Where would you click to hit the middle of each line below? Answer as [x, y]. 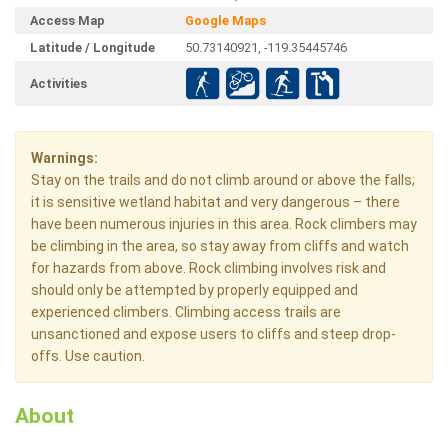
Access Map [67, 21]
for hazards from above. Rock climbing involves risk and [208, 268]
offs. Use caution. [88, 356]
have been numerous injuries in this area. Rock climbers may [224, 224]
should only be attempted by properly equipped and [194, 290]
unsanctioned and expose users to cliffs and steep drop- [213, 334]
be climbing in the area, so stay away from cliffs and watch [220, 246]
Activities [58, 84]
